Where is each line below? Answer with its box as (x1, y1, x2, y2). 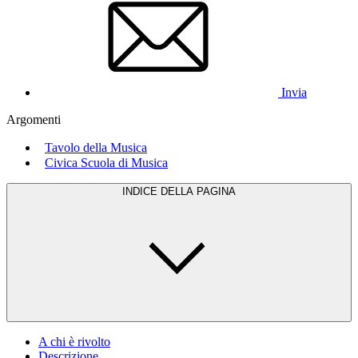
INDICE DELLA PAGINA (122, 185, 236, 197)
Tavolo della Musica (45, 140, 147, 154)
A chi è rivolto (38, 334, 110, 348)
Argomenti (6, 112, 61, 126)
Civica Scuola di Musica (45, 155, 168, 169)
